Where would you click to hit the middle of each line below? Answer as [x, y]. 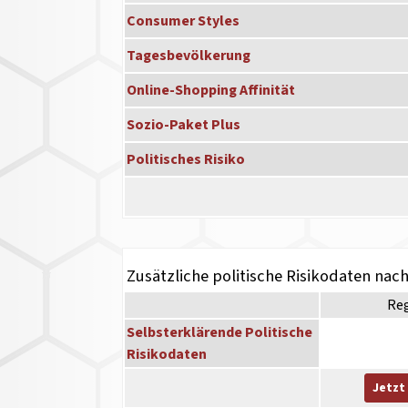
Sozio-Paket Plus [184, 125]
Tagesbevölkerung [189, 56]
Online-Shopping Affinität [211, 91]
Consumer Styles [184, 21]
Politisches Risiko [186, 160]
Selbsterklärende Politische [220, 333]
